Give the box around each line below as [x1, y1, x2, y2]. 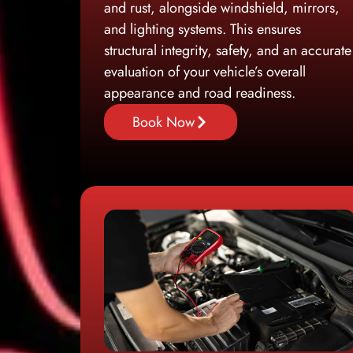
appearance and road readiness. [104, 83, 295, 104]
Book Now [132, 112, 195, 133]
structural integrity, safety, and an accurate [104, 40, 351, 61]
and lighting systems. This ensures [104, 19, 301, 40]
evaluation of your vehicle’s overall [104, 61, 306, 83]
